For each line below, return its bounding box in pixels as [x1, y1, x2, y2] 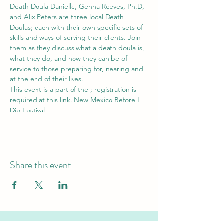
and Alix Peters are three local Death [10, 12, 126, 21]
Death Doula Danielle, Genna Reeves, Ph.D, [10, 2, 146, 11]
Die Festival [10, 106, 45, 114]
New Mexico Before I [74, 95, 141, 104]
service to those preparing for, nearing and [10, 64, 145, 73]
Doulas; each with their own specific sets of [10, 23, 145, 32]
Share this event [10, 158, 71, 172]
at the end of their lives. [10, 74, 85, 83]
